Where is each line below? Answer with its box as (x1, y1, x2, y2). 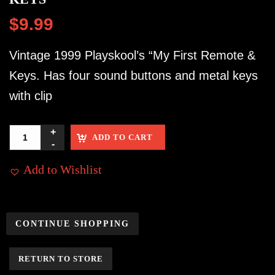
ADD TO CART (92, 133, 153, 142)
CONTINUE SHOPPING (15, 219, 130, 229)
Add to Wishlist (23, 163, 102, 177)
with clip (9, 89, 52, 103)
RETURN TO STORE (18, 254, 103, 264)
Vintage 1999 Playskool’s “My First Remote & (9, 48, 255, 63)
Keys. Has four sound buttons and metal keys (9, 69, 258, 83)
